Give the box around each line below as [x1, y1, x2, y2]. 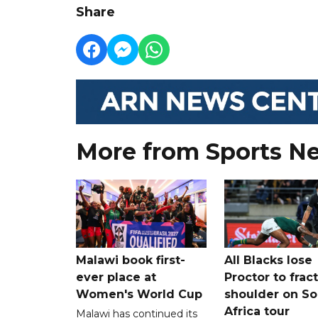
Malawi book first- [76, 253, 185, 267]
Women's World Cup [76, 287, 202, 301]
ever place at [76, 270, 156, 284]
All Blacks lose [224, 253, 312, 267]
